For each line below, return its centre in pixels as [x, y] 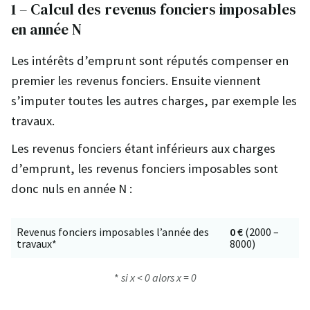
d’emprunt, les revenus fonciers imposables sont [145, 169]
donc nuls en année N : [72, 189]
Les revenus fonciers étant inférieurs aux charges [143, 149]
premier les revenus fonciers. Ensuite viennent [136, 81]
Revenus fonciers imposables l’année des [113, 231]
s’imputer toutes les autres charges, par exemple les [154, 101]
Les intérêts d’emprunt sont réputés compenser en [150, 61]
